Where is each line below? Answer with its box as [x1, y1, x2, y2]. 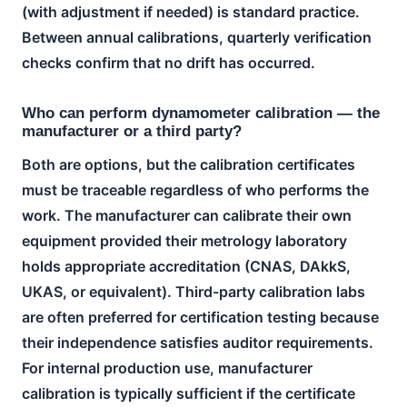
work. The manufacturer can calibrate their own [22, 205, 352, 224]
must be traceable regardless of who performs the [22, 180, 369, 199]
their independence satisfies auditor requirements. [22, 333, 373, 352]
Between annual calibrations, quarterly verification [22, 27, 372, 46]
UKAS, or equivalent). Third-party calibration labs [22, 282, 365, 301]
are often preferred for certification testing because [22, 307, 379, 326]
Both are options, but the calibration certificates [22, 154, 355, 174]
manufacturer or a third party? [22, 122, 242, 140]
